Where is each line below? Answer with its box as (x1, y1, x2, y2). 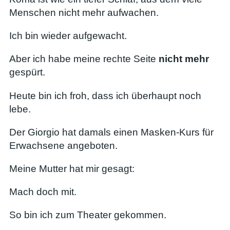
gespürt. (9, 67, 45, 78)
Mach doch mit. (9, 186, 76, 198)
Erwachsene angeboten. (9, 140, 118, 151)
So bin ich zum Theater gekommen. (9, 209, 166, 221)
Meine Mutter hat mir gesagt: (9, 163, 135, 174)
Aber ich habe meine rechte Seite (9, 53, 159, 65)
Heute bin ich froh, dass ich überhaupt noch (9, 90, 201, 101)
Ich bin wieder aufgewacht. (9, 30, 127, 42)
